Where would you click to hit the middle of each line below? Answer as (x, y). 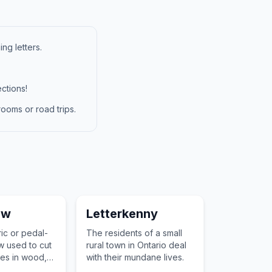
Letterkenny (122, 214)
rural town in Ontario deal (136, 245)
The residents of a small (134, 233)
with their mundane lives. (135, 257)
